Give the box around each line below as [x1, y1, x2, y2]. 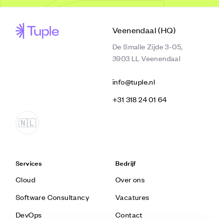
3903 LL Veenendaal [112, 53, 181, 63]
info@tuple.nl [112, 76, 155, 87]
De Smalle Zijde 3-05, [112, 41, 183, 51]
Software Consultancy [16, 192, 89, 202]
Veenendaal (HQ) [112, 24, 175, 35]
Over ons [115, 174, 145, 184]
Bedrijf [115, 157, 136, 168]
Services [16, 157, 42, 168]
